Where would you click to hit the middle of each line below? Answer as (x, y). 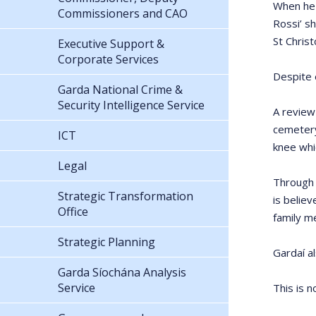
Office (73, 211)
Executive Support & (111, 43)
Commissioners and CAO (123, 13)
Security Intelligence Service (131, 105)
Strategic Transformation (126, 196)
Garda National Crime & (120, 89)
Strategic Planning (107, 242)
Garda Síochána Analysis (122, 272)
